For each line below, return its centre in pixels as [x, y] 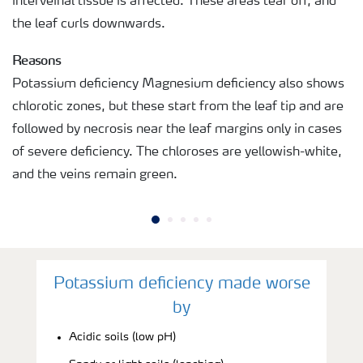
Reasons [37, 60]
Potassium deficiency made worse [181, 284]
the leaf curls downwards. [89, 24]
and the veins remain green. [95, 175]
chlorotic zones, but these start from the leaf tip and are [178, 107]
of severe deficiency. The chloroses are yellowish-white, [177, 152]
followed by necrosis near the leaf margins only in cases [177, 129]
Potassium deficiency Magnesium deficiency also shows [178, 84]
